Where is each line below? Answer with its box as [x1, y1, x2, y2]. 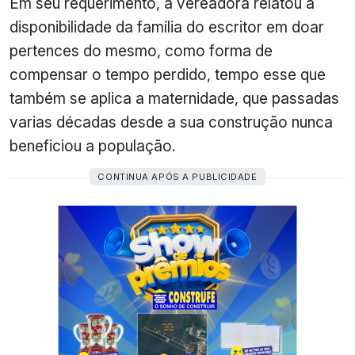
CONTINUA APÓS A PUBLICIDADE [97, 170, 258, 182]
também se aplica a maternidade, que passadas [10, 88, 339, 108]
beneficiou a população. [10, 136, 176, 155]
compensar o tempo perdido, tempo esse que [10, 64, 326, 84]
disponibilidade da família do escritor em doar [10, 17, 324, 36]
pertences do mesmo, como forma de [10, 40, 273, 60]
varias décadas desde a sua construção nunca [10, 112, 333, 132]
